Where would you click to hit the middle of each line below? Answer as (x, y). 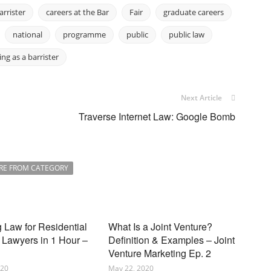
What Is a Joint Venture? (160, 227)
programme (84, 34)
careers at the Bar (77, 12)
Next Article (201, 98)
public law (187, 34)
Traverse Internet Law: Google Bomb (157, 116)
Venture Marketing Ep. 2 (160, 253)
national (28, 34)
